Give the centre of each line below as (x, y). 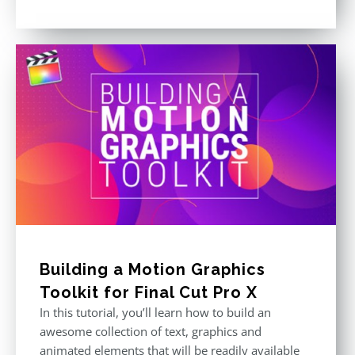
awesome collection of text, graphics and (151, 331)
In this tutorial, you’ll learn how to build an (155, 312)
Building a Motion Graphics (153, 269)
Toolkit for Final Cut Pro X (149, 292)
